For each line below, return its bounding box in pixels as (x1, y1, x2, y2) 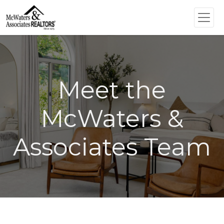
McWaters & (40, 104, 183, 133)
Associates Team (13, 132, 211, 161)
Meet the (58, 75, 166, 104)
